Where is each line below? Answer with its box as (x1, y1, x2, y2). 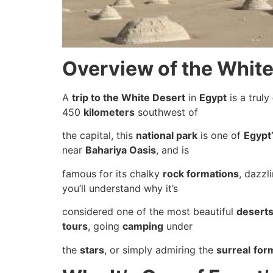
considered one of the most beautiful (62, 205, 236, 218)
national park (136, 129, 197, 142)
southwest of (135, 105, 198, 118)
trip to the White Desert (72, 91, 185, 104)
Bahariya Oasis (85, 144, 156, 157)
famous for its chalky (62, 167, 163, 180)
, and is (156, 144, 189, 157)
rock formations (163, 167, 239, 180)
